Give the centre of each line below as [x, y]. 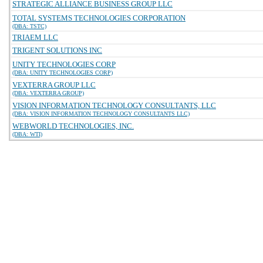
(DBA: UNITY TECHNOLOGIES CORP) [63, 73]
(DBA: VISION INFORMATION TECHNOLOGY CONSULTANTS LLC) [101, 114]
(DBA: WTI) [27, 134]
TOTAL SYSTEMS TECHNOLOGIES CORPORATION [99, 18]
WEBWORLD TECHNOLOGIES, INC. [73, 126]
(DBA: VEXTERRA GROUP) [48, 93]
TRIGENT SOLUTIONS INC [57, 50]
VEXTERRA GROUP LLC [54, 85]
